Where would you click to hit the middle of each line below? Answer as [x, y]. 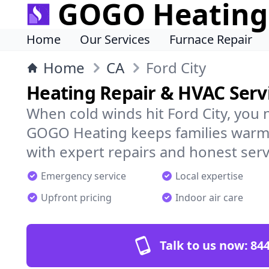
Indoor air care [209, 198]
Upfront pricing [76, 198]
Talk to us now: [204, 245]
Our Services [115, 39]
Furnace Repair [211, 39]
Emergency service [83, 176]
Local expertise [209, 176]
